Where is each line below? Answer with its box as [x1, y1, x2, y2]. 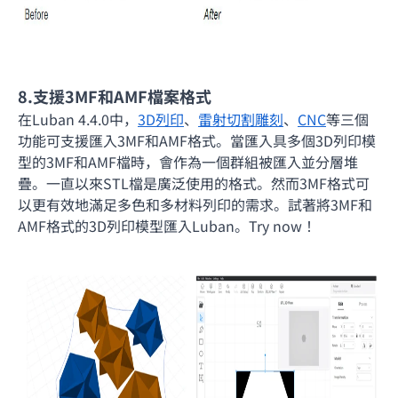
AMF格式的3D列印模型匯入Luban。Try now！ [18, 214, 316, 236]
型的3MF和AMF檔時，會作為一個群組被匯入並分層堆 [18, 150, 358, 172]
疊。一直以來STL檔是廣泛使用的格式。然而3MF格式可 [18, 171, 370, 194]
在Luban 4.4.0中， [18, 107, 138, 130]
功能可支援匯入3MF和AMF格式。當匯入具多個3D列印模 [18, 129, 376, 151]
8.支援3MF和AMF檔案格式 [18, 84, 211, 107]
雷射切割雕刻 [198, 107, 283, 130]
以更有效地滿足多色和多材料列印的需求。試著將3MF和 [18, 193, 372, 215]
